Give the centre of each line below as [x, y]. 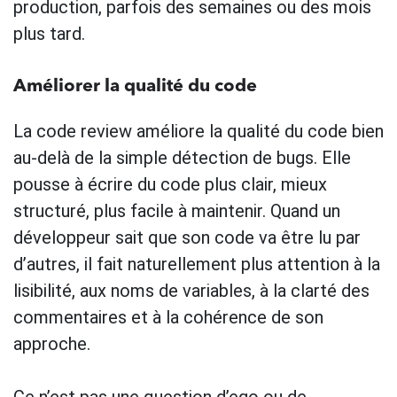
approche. [52, 343]
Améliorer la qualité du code [135, 86]
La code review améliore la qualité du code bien [198, 131]
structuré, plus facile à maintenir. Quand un [177, 210]
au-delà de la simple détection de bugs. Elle [182, 157]
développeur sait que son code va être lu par [187, 237]
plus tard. [49, 33]
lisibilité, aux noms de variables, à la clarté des [191, 290]
